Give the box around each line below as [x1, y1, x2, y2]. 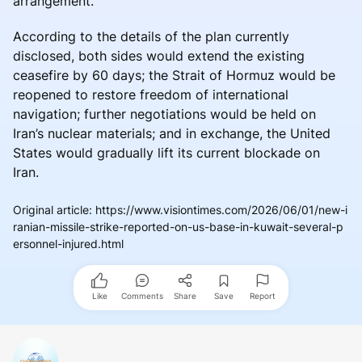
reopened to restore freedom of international [13, 86, 288, 103]
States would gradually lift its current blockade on [13, 144, 320, 161]
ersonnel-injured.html [13, 236, 124, 250]
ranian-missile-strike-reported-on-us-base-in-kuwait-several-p [13, 219, 343, 234]
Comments [121, 290, 163, 301]
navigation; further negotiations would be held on [13, 105, 316, 122]
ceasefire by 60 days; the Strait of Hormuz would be [13, 66, 335, 83]
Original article [13, 202, 89, 217]
